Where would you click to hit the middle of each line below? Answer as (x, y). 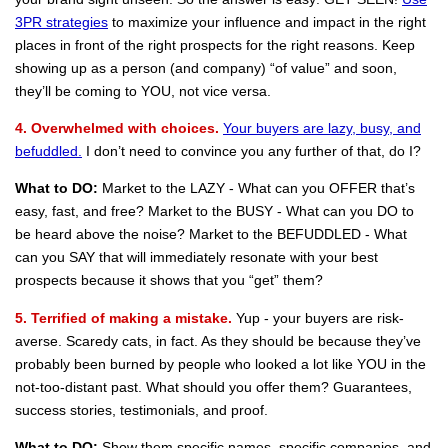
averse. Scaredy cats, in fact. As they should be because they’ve (218, 340)
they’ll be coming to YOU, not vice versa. (143, 90)
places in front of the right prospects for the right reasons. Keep (215, 44)
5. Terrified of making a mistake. (123, 317)
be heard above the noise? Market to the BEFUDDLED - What (211, 234)
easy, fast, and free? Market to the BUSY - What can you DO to (214, 211)
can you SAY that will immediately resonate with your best (196, 257)
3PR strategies (61, 21)
